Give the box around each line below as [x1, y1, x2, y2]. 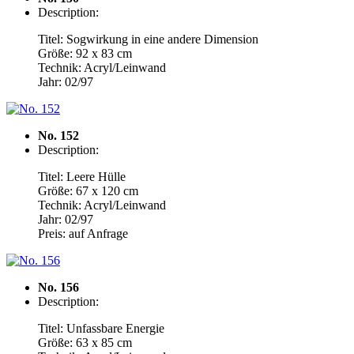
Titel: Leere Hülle [38, 170, 126, 183]
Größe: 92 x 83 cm [38, 47, 132, 60]
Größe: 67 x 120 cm [38, 184, 138, 198]
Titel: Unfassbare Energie [38, 322, 164, 335]
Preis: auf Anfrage [38, 227, 128, 240]
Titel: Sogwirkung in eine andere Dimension [38, 32, 258, 46]
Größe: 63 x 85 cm [38, 336, 132, 349]
